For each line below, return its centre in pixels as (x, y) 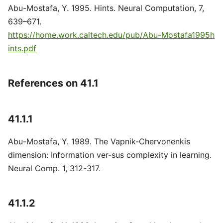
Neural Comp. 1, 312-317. (54, 168)
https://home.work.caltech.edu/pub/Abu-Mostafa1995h (111, 35)
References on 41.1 (53, 83)
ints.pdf (22, 48)
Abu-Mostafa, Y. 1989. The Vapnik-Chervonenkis (99, 141)
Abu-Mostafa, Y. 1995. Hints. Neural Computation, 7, (106, 8)
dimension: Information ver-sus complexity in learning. (110, 155)
